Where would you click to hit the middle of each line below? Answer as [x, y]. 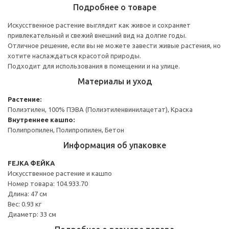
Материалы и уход [114, 81]
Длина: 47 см [27, 193]
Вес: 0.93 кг [25, 204]
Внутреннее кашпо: [41, 119]
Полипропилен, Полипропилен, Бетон [66, 130]
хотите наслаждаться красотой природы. [74, 55]
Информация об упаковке [114, 145]
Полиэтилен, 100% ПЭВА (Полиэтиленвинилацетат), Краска [100, 109]
